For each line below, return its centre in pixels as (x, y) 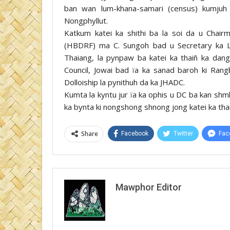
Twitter (183, 133)
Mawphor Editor (149, 187)
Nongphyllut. (86, 20)
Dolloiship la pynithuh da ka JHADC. (124, 82)
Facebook (135, 133)
